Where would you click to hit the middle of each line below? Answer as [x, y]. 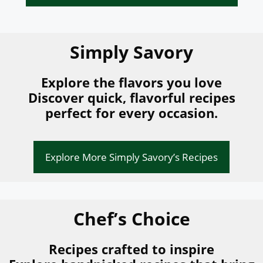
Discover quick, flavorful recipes [131, 97]
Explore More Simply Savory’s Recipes [131, 157]
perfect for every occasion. [131, 112]
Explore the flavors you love [131, 82]
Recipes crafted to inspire [131, 249]
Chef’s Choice [131, 218]
